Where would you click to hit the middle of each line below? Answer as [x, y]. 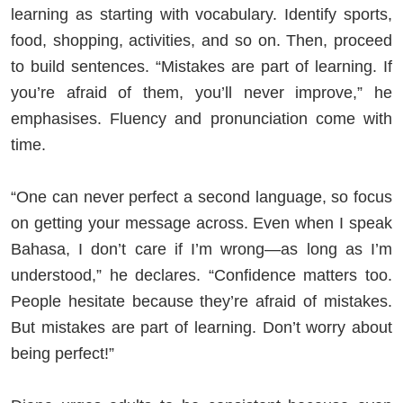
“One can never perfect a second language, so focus [201, 197]
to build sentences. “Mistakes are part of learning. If [201, 66]
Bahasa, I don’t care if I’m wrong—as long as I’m [201, 249]
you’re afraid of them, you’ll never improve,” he [201, 92]
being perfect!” [63, 353]
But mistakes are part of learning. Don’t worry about [201, 327]
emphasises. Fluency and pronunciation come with [201, 118]
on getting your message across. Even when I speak [201, 223]
